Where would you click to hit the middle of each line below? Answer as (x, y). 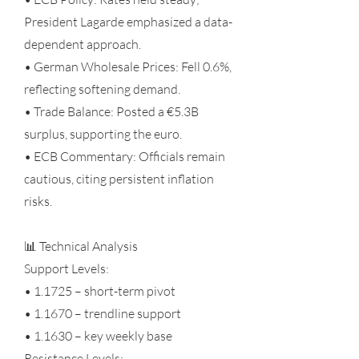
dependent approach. (83, 44)
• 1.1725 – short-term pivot (100, 291)
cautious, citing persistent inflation (119, 179)
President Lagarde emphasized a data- (128, 22)
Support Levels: (67, 268)
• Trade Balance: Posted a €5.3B (111, 111)
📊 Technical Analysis (81, 246)
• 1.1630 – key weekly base (98, 336)
